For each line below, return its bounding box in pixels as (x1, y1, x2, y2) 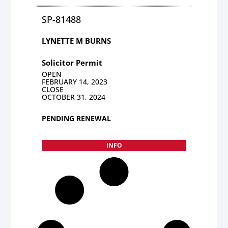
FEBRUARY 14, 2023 (42, 76, 108, 87)
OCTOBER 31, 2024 (42, 92, 106, 102)
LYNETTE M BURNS (42, 35, 111, 46)
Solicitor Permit (42, 57, 103, 68)
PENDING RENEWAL (42, 113, 111, 123)
